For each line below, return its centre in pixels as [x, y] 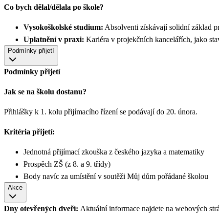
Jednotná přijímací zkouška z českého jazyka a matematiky [114, 152]
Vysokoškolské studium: [63, 27]
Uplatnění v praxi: [54, 39]
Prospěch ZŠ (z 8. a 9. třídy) [67, 164]
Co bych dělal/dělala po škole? [54, 7]
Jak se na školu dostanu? [45, 91]
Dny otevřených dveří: [41, 208]
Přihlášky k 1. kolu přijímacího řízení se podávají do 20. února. [101, 111]
